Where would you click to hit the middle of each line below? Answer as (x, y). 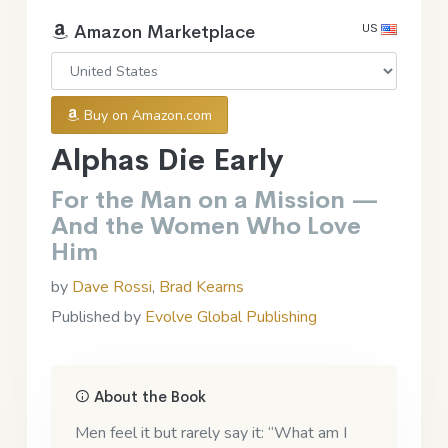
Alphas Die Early (167, 159)
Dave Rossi (112, 286)
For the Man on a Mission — (215, 199)
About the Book (148, 396)
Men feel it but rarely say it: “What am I (211, 432)
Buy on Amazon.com (146, 115)
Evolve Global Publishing (231, 316)
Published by (98, 316)
